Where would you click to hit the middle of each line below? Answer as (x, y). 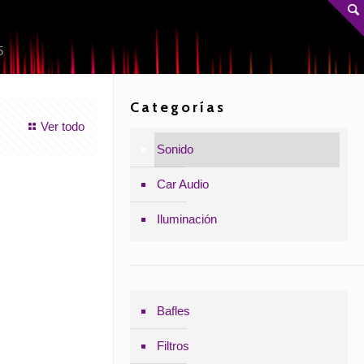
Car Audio (182, 184)
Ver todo (62, 126)
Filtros (173, 346)
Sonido (175, 149)
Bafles (173, 311)
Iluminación (186, 219)
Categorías (178, 107)
